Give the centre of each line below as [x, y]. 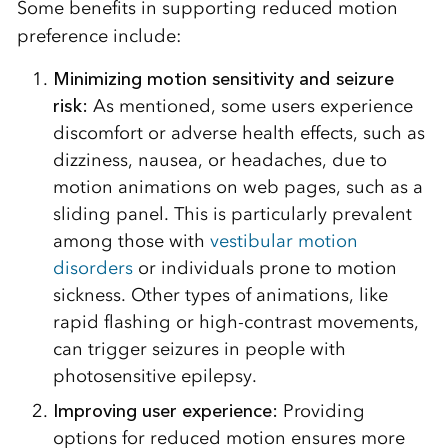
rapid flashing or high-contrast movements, [235, 321]
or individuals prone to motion [264, 267]
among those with [131, 240]
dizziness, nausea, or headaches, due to [219, 159]
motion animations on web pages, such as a [237, 186]
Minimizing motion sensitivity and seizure [223, 78]
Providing [321, 410]
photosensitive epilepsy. [154, 375]
